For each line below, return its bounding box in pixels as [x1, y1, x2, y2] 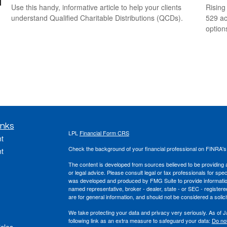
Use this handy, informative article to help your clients [11, 2, 182, 13]
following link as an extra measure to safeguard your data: [68, 216, 212, 224]
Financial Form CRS [79, 128, 129, 137]
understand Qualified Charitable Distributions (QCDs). [11, 13, 183, 23]
